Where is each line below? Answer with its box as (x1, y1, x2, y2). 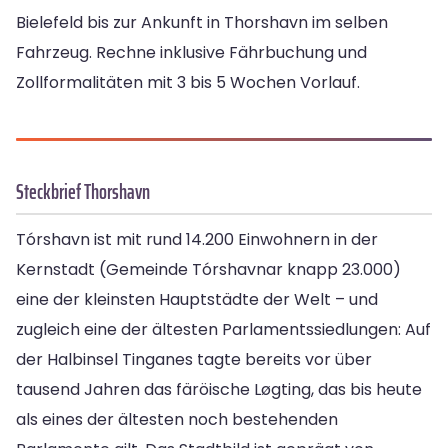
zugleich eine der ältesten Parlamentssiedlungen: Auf (16, 318, 431, 342)
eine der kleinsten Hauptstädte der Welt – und (16, 288, 378, 312)
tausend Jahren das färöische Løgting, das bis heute (16, 378, 422, 402)
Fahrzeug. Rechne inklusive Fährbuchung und (16, 41, 367, 65)
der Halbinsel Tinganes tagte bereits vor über (16, 348, 372, 372)
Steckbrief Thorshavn (16, 175, 150, 209)
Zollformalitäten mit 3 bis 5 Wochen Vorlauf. (16, 71, 360, 95)
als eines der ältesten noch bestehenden (16, 408, 338, 432)
